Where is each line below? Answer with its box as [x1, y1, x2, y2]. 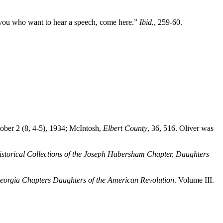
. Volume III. [174, 176, 214, 185]
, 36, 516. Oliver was [147, 124, 214, 133]
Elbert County [103, 124, 147, 133]
